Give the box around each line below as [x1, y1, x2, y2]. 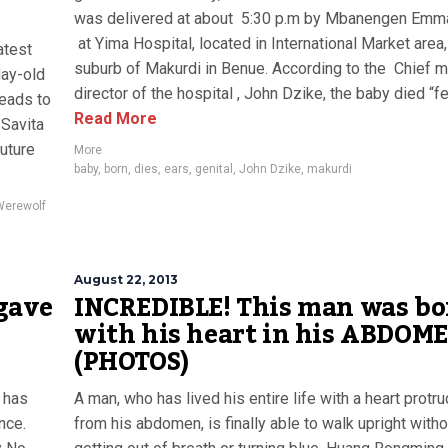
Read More [74, 109, 157, 128]
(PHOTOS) [74, 337, 189, 387]
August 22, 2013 [74, 272, 178, 287]
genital [195, 162, 233, 176]
